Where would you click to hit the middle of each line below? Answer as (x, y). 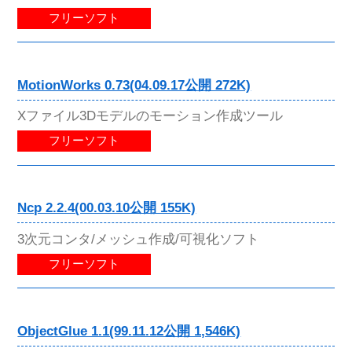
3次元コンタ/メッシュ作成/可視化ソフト (139, 238)
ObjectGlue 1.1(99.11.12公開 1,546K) (129, 331)
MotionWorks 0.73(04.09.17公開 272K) (134, 86)
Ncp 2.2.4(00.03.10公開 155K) (107, 208)
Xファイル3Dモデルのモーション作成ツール (150, 116)
